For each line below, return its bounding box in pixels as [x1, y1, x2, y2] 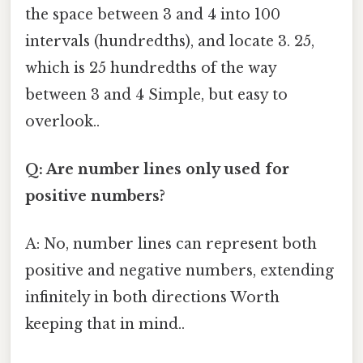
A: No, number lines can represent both [25, 235, 317, 254]
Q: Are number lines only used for [25, 160, 289, 178]
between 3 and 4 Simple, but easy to [25, 85, 288, 104]
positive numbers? [25, 186, 165, 205]
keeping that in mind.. [25, 315, 185, 334]
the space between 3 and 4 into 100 [25, 5, 280, 23]
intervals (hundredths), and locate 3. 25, [25, 32, 314, 50]
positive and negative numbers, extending [25, 262, 334, 280]
